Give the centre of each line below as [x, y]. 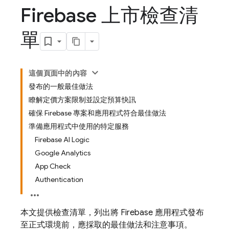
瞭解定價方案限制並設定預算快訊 [82, 100]
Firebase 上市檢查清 [109, 15]
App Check [53, 166]
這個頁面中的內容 [58, 73]
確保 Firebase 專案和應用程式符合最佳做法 [97, 113]
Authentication [59, 179]
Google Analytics [63, 153]
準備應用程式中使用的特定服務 [79, 126]
